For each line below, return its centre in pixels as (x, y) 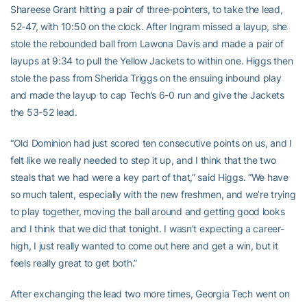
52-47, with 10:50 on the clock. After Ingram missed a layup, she (149, 27)
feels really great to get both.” (74, 263)
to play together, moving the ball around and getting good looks (148, 212)
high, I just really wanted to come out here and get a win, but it (144, 246)
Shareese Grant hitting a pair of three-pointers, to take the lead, (147, 10)
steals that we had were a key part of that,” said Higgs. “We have (149, 177)
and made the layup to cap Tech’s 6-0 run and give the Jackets (147, 95)
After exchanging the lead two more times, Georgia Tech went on (150, 294)
